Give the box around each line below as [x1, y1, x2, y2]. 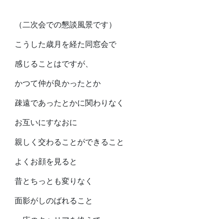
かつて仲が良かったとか [15, 78, 101, 88]
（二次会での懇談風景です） [15, 20, 116, 30]
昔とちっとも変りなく [15, 176, 93, 186]
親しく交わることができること [15, 137, 124, 147]
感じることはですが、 [15, 59, 93, 69]
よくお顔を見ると [15, 156, 77, 167]
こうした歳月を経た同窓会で [15, 39, 116, 49]
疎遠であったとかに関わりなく [15, 98, 124, 108]
